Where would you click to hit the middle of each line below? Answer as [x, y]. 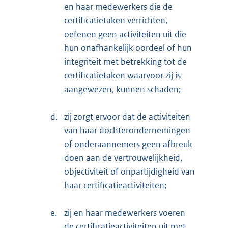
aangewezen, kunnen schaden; [122, 89]
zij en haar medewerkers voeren [125, 213]
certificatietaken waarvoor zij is [122, 76]
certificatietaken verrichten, [116, 21]
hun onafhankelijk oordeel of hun [128, 48]
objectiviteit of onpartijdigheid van [130, 172]
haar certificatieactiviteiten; [115, 186]
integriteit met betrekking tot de [125, 62]
